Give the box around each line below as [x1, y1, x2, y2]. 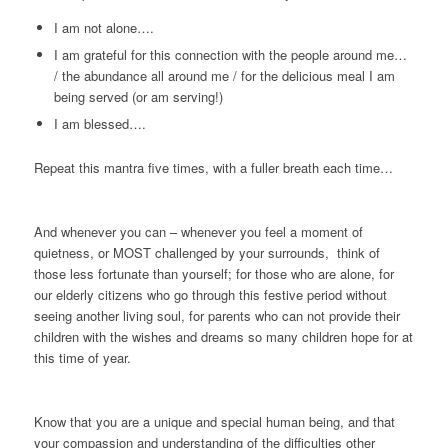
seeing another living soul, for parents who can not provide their [33, 306, 400, 326]
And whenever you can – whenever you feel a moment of [33, 222, 363, 242]
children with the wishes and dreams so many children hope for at [33, 327, 413, 347]
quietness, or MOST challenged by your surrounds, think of [33, 243, 380, 263]
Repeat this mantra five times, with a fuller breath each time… [33, 157, 393, 177]
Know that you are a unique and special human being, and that [33, 412, 395, 432]
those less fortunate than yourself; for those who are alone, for [33, 264, 394, 284]
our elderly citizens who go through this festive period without [33, 285, 387, 305]
